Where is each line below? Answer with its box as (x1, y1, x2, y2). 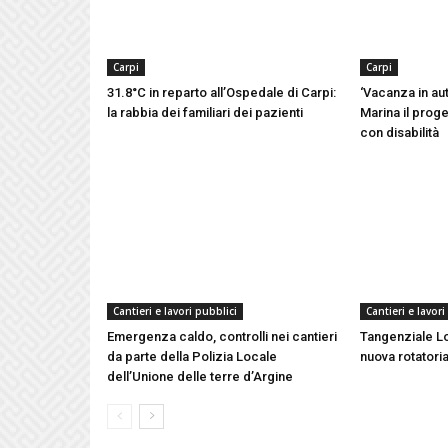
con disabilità (360, 125, 440, 141)
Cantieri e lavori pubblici (113, 303, 238, 318)
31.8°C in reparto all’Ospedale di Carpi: (107, 85, 337, 101)
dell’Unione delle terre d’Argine (107, 368, 294, 384)
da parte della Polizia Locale (107, 348, 278, 364)
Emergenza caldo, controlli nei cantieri (107, 328, 338, 344)
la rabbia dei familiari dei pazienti (107, 105, 304, 121)
